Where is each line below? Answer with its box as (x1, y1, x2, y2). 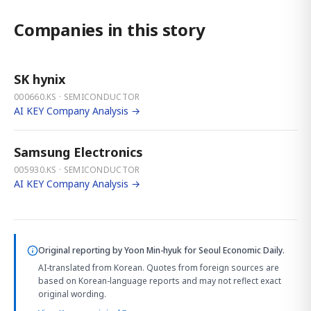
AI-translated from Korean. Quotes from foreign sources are (38, 262, 279, 274)
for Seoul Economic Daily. (182, 244, 285, 257)
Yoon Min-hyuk (124, 244, 182, 257)
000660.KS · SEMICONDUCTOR (14, 91, 140, 103)
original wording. (38, 288, 106, 301)
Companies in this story (14, 18, 205, 42)
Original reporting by (38, 244, 124, 257)
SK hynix (14, 71, 65, 88)
